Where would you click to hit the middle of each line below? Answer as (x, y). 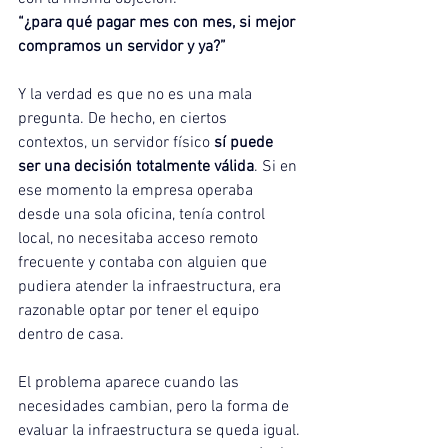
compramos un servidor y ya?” (122, 47)
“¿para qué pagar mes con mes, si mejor (158, 23)
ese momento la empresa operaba (137, 191)
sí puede (245, 143)
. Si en (277, 167)
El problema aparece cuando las (130, 383)
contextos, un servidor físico (116, 143)
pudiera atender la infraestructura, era (151, 287)
